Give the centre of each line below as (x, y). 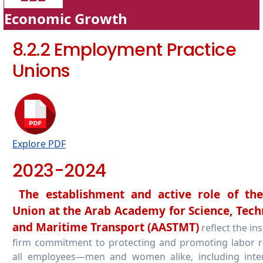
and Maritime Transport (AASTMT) (106, 227)
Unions (41, 71)
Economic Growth (66, 18)
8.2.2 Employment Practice (124, 50)
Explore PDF (39, 144)
